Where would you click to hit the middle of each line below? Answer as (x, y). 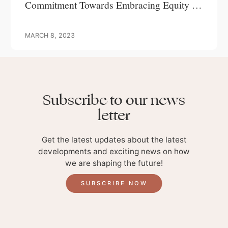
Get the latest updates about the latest (114, 139)
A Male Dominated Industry (82, 15)
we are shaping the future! (114, 163)
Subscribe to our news (114, 100)
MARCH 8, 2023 (50, 35)
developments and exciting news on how (114, 151)
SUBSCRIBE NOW (114, 183)
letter (114, 115)
